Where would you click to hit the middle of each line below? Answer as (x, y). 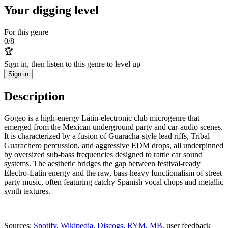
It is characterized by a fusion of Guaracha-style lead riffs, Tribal (107, 136)
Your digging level (51, 10)
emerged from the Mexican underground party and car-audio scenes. (113, 127)
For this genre (26, 32)
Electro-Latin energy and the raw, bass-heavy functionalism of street (113, 173)
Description (34, 96)
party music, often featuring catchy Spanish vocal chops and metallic (114, 182)
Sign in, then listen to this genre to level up (72, 64)
